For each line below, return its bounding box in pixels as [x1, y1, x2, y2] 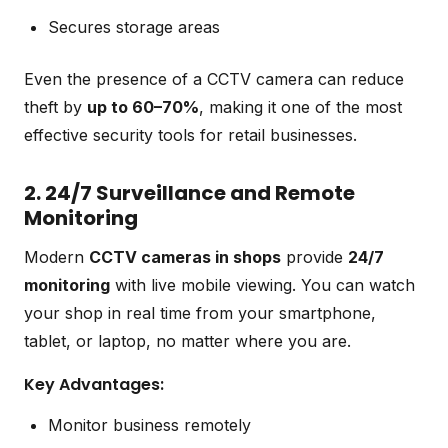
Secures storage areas [48, 16, 220, 37]
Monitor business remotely [48, 414, 251, 435]
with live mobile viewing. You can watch [110, 274, 415, 295]
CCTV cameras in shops [89, 246, 281, 267]
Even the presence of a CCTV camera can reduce [24, 68, 404, 89]
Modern [24, 246, 89, 267]
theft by [24, 96, 87, 117]
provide [281, 246, 348, 267]
